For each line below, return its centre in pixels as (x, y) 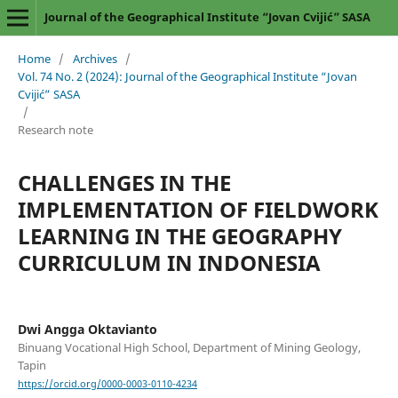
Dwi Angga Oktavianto (87, 329)
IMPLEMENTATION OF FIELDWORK (198, 209)
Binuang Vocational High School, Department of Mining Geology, (189, 347)
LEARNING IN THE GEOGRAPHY (179, 235)
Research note (55, 129)
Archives (95, 58)
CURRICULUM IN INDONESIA (169, 262)
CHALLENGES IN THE (124, 182)
